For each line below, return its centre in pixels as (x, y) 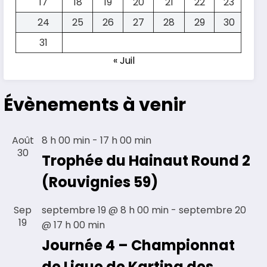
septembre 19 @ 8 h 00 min (105, 210)
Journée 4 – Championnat (139, 245)
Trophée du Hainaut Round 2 (146, 160)
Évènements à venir (95, 105)
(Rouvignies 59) (100, 182)
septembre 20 (213, 210)
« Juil (124, 60)
